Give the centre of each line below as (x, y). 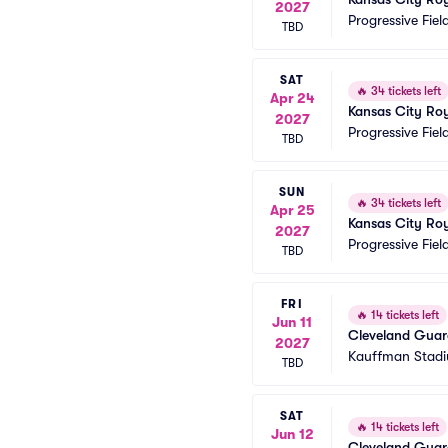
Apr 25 (292, 210)
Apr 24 (292, 98)
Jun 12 (292, 434)
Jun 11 (292, 322)
